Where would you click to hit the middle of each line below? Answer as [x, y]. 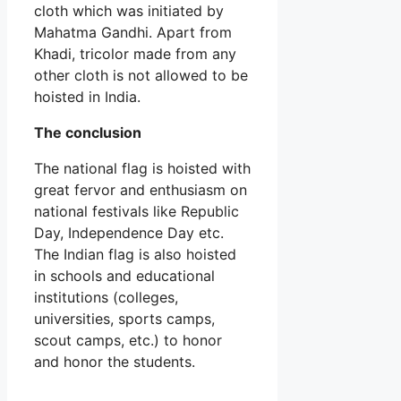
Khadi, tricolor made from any [135, 53]
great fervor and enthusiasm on [141, 189]
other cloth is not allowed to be [141, 75]
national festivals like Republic [137, 211]
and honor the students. [115, 361]
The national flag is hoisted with [142, 168]
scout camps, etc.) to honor [128, 340]
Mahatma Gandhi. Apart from [133, 32]
